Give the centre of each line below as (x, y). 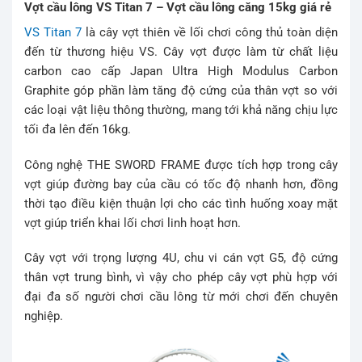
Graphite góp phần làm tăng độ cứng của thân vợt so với (181, 91)
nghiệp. (44, 316)
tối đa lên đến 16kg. (78, 130)
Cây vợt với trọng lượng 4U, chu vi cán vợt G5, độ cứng (181, 258)
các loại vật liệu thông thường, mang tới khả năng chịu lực (181, 110)
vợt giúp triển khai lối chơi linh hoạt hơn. (133, 223)
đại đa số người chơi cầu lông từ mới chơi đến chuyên (181, 297)
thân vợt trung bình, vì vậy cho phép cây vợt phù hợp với (181, 278)
